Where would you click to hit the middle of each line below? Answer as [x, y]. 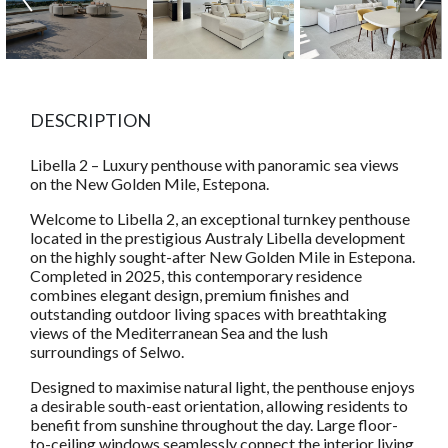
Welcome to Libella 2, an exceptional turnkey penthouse [220, 219]
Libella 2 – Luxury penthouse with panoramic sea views [214, 165]
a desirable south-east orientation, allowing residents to [219, 406]
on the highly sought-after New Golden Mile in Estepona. [222, 257]
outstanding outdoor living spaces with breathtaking [208, 314]
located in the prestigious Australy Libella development [217, 238]
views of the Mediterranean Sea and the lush [179, 333]
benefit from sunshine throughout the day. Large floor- [214, 425]
